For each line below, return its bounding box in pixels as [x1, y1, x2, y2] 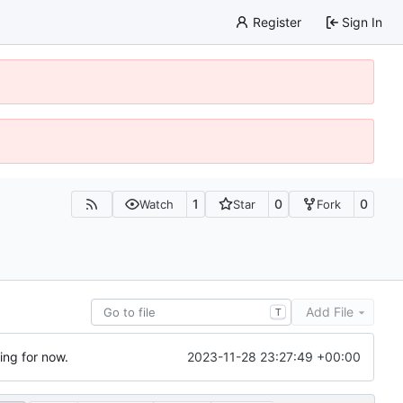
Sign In [342, 13, 382, 30]
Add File [306, 303, 354, 319]
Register [252, 13, 301, 30]
